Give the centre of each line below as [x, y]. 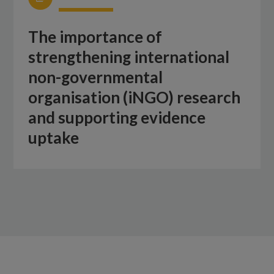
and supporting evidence [117, 118]
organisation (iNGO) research [135, 98]
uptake [54, 138]
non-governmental [96, 77]
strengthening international [129, 57]
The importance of [95, 37]
